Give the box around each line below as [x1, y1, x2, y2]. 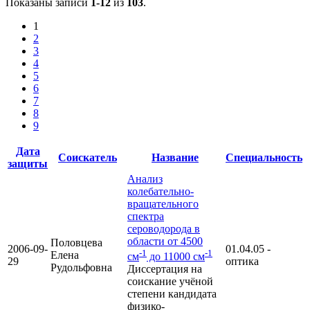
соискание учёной [127, 275, 213, 288]
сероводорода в [127, 222, 200, 235]
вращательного [127, 197, 199, 210]
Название [152, 151, 199, 163]
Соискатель [58, 151, 117, 163]
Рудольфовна [51, 261, 112, 273]
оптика [226, 255, 259, 267]
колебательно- [127, 185, 194, 197]
